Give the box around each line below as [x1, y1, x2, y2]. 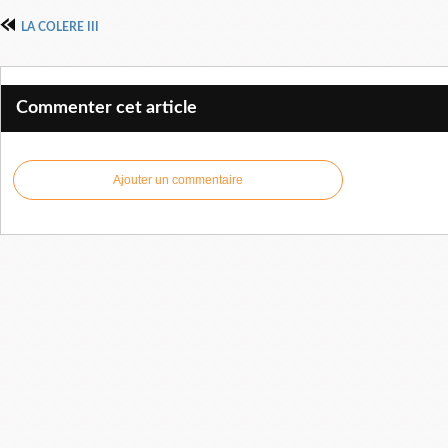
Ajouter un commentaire [113, 172, 243, 187]
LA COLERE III [21, 20, 99, 33]
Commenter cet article [16, 98, 197, 117]
